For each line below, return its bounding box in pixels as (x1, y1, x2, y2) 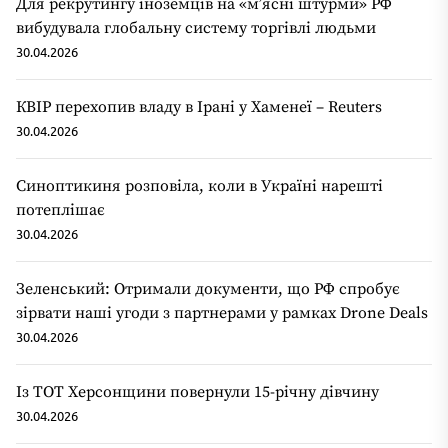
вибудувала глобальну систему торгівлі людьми (16, 18, 376, 39)
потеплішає (16, 200, 105, 221)
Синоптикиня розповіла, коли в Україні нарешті (16, 176, 383, 197)
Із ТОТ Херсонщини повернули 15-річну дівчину (16, 382, 379, 403)
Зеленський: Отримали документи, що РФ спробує (16, 279, 400, 300)
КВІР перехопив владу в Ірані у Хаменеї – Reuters (16, 97, 382, 118)
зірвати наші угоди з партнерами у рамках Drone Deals (16, 303, 428, 324)
